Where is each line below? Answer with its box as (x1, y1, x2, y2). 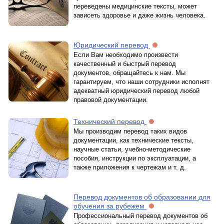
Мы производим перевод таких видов (73, 127, 187, 135)
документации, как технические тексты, (73, 136, 193, 144)
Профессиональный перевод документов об (73, 212, 207, 219)
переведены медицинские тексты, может (73, 2, 197, 10)
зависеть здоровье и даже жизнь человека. (73, 11, 205, 19)
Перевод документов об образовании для (73, 193, 210, 201)
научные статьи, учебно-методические (73, 145, 190, 153)
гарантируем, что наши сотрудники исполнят (73, 78, 209, 85)
